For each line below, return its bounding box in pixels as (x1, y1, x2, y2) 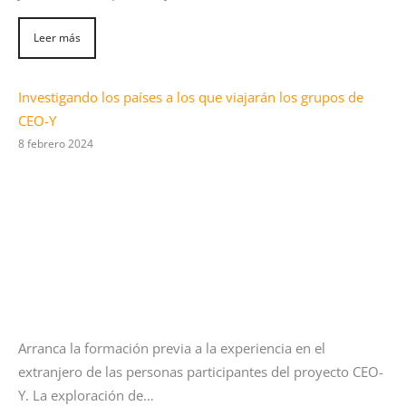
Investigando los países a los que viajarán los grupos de (18, 87, 363, 106)
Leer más (34, 30, 81, 44)
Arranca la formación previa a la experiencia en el (18, 339, 325, 358)
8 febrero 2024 (18, 136, 93, 150)
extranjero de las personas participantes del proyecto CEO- (18, 362, 383, 382)
